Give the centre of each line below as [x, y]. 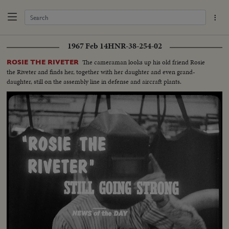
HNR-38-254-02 [135, 46]
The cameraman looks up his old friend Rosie [144, 62]
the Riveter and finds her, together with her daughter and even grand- [101, 72]
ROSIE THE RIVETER [43, 62]
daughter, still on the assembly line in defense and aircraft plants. [94, 81]
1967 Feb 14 [87, 46]
